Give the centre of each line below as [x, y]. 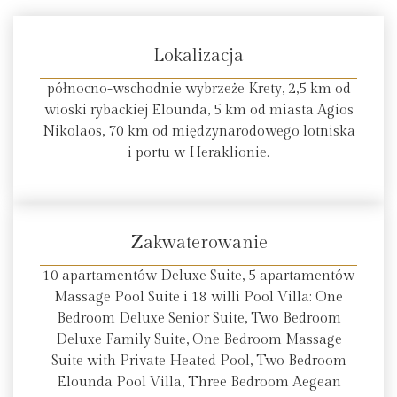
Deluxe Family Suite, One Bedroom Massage [198, 340]
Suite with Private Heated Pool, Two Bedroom [198, 362]
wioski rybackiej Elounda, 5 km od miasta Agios [198, 110]
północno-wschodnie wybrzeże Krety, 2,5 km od [198, 89]
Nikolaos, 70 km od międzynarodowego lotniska [198, 131]
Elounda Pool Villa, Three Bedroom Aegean [198, 383]
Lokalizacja [198, 55]
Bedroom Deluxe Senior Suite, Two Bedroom [198, 319]
